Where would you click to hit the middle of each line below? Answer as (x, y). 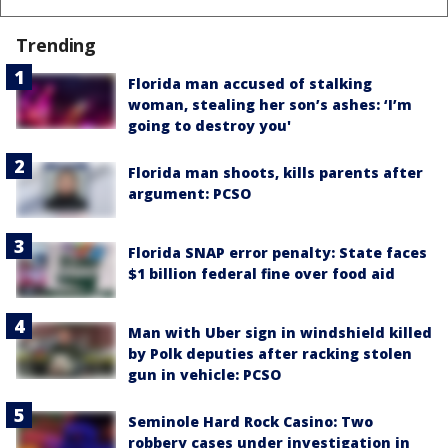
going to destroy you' (209, 125)
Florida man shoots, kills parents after (275, 172)
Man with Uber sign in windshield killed (280, 333)
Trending (56, 44)
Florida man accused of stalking (250, 83)
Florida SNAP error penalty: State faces (277, 253)
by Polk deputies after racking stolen (270, 354)
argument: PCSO (189, 193)
